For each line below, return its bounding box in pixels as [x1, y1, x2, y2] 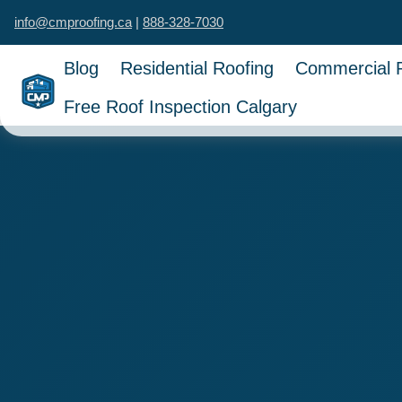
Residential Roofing [120, 58, 275, 78]
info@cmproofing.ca [14, 14, 132, 30]
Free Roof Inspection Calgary [64, 97, 298, 117]
